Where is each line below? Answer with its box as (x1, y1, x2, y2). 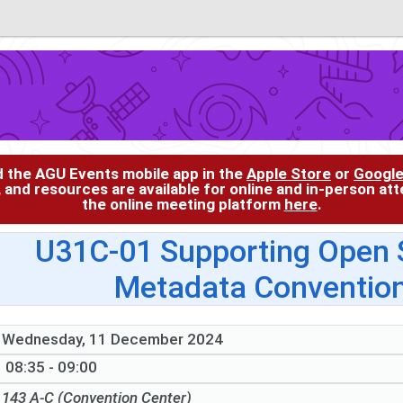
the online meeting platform (81, 194, 284, 213)
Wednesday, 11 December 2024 (2, 330, 224, 348)
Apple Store (246, 164, 331, 183)
